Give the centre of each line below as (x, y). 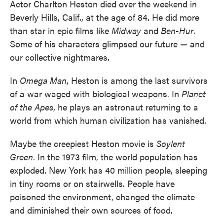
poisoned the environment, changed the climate (102, 197)
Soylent (171, 143)
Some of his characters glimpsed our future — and (107, 44)
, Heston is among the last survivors (137, 80)
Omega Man (43, 80)
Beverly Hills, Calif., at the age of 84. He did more (105, 17)
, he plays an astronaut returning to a (126, 107)
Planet (194, 93)
